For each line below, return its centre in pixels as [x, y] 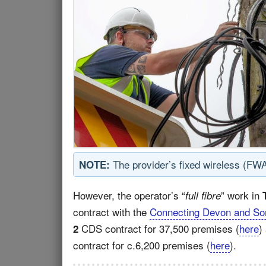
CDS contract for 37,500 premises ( [159, 228]
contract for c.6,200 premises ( [142, 245]
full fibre [203, 195]
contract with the [111, 212]
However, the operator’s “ [129, 195]
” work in [242, 195]
